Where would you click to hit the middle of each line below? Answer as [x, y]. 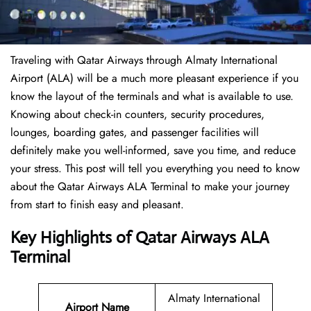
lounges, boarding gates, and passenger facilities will [135, 133]
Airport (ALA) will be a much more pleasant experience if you [154, 78]
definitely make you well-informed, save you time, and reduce [153, 151]
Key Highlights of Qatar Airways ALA [140, 238]
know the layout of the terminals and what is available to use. [152, 96]
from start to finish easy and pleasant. [97, 205]
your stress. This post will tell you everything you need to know [155, 169]
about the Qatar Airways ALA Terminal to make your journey [150, 187]
